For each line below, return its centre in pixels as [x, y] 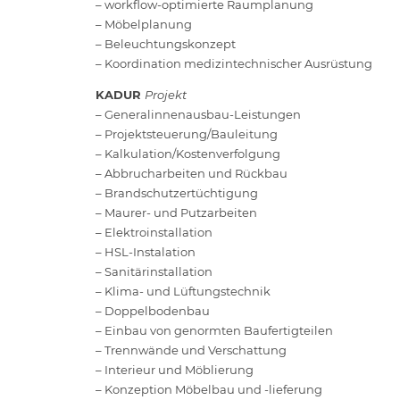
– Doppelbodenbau [153, 310]
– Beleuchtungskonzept [166, 43]
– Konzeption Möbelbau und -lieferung [209, 389]
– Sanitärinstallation [154, 271]
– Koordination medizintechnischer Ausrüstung [234, 63]
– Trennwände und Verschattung [191, 350]
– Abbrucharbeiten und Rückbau [192, 173]
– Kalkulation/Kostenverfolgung [188, 153]
